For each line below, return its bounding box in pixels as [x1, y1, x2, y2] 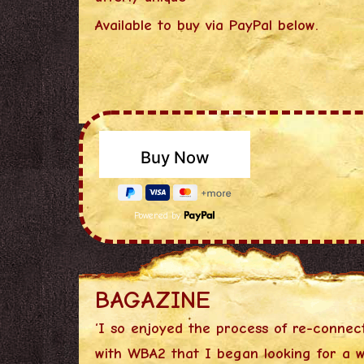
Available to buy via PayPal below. [95, 15, 319, 34]
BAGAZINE [95, 285, 211, 314]
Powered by [134, 209, 184, 221]
